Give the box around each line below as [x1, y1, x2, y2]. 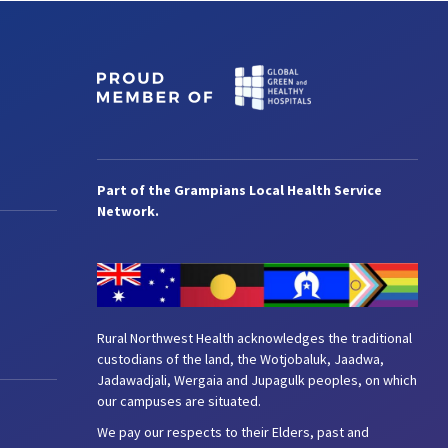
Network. [97, 202, 159, 220]
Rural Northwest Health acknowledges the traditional [97, 328, 412, 347]
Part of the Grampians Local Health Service [97, 181, 382, 199]
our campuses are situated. [97, 391, 261, 410]
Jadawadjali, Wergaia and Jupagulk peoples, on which [97, 370, 417, 389]
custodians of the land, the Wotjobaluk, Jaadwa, [97, 349, 384, 368]
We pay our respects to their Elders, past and [97, 422, 369, 441]
